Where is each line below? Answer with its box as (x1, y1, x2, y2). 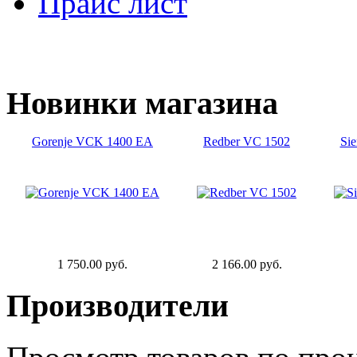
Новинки (6, 84, 137, 121)
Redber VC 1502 (203, 135, 290, 149)
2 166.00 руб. (211, 257, 282, 272)
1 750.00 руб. (57, 257, 127, 272)
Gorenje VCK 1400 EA (32, 135, 153, 149)
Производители (6, 288, 229, 324)
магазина (137, 84, 278, 121)
